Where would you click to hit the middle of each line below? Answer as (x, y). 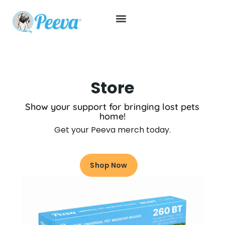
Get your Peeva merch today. (112, 130)
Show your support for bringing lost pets (113, 107)
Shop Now (109, 165)
